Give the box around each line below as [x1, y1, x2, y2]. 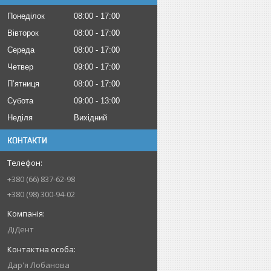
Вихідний [74, 113, 107, 122]
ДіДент [7, 224, 34, 235]
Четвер [7, 62, 33, 71]
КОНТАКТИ [7, 135, 47, 145]
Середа [7, 45, 34, 54]
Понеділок [7, 11, 45, 21]
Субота [7, 96, 33, 105]
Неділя [7, 113, 33, 122]
